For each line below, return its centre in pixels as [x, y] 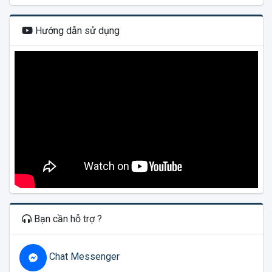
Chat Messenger [83, 257]
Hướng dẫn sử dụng [76, 31]
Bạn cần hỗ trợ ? [66, 219]
